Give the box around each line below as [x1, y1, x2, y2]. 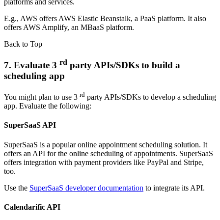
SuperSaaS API [4, 121, 56, 130]
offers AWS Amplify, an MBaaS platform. [4, 23, 134, 31]
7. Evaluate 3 [4, 59, 59, 70]
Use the [4, 183, 29, 192]
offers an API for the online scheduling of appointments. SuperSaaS [4, 149, 213, 158]
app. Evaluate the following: [4, 101, 91, 110]
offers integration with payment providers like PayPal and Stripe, [4, 158, 204, 166]
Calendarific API [4, 202, 60, 211]
